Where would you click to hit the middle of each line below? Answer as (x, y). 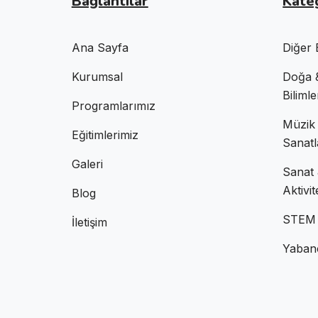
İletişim (89, 222)
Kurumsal (97, 76)
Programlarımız (113, 105)
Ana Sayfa (100, 47)
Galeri (87, 164)
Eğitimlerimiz (105, 135)
